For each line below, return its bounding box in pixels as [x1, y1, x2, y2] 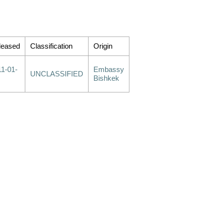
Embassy [93, 66, 124, 73]
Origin [93, 42, 112, 50]
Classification [30, 42, 73, 50]
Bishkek [93, 74, 119, 82]
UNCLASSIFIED [30, 70, 83, 78]
